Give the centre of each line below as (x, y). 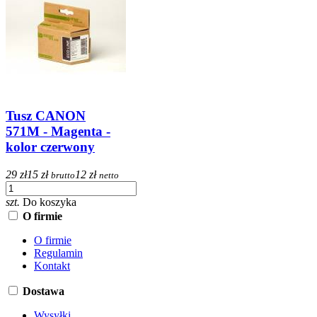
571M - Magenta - (58, 132)
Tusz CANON (46, 116)
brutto (63, 175)
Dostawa (44, 291)
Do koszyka (50, 202)
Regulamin (58, 253)
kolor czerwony (50, 147)
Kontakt (52, 265)
